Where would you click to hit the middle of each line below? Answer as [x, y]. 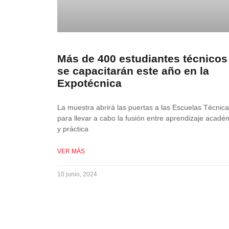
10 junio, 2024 [77, 174]
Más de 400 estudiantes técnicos [142, 58]
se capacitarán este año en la [133, 71]
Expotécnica [89, 83]
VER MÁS [71, 151]
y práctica [73, 129]
